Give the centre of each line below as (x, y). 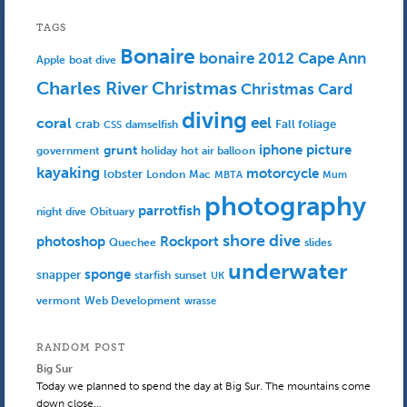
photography (285, 207)
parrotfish (169, 211)
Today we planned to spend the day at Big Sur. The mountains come (203, 386)
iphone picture (305, 150)
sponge (107, 275)
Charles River (92, 89)
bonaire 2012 (246, 59)
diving (214, 121)
